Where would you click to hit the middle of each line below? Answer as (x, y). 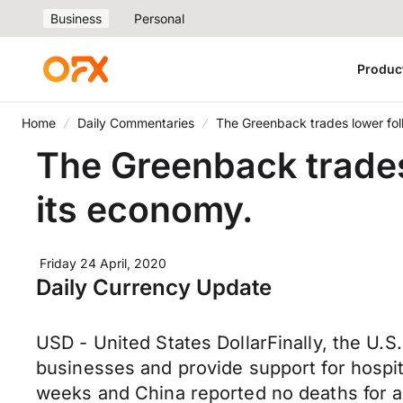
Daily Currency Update (154, 287)
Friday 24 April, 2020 (103, 263)
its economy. (145, 209)
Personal (159, 18)
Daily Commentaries (136, 123)
